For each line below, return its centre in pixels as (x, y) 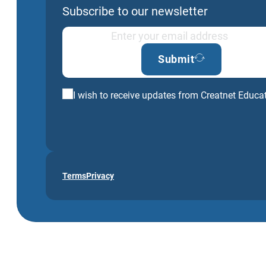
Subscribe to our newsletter (135, 11)
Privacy (100, 175)
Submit (176, 59)
